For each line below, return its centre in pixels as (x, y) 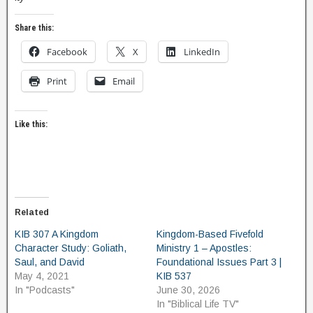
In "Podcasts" (45, 290)
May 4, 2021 (42, 276)
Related (32, 213)
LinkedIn (202, 52)
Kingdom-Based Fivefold (210, 234)
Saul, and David (50, 262)
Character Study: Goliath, (71, 248)
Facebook (67, 52)
